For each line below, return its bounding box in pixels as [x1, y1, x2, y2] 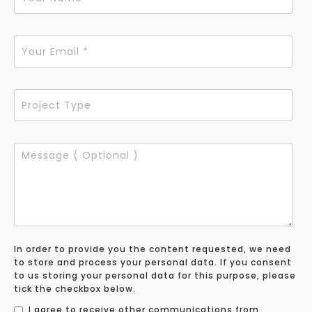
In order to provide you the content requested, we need [14, 243, 291, 256]
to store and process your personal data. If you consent [14, 256, 292, 269]
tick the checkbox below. [14, 283, 136, 295]
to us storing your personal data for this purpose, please [14, 270, 296, 282]
